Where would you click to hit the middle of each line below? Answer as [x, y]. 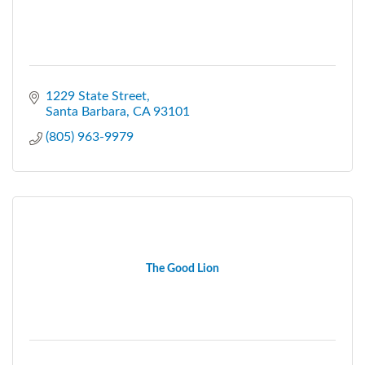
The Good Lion [182, 268]
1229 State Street [96, 96]
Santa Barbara [86, 111]
